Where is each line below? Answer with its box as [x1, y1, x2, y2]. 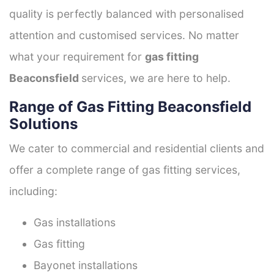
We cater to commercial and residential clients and [9, 141, 264, 155]
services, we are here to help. [81, 71, 231, 84]
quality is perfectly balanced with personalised [9, 7, 244, 20]
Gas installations [34, 215, 116, 229]
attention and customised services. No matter [9, 28, 239, 42]
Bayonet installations [34, 258, 138, 272]
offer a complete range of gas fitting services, [9, 163, 240, 176]
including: [9, 184, 57, 198]
